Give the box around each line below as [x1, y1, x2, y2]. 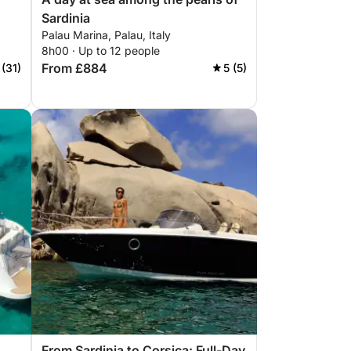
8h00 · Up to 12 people [42, 44, 160, 57]
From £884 [42, 60, 107, 76]
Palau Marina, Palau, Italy [42, 28, 171, 42]
